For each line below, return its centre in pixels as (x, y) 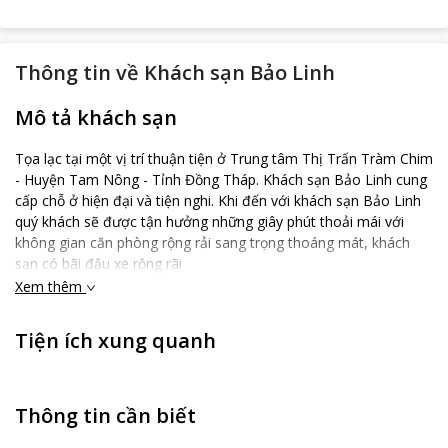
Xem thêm (48, 286)
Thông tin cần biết (105, 415)
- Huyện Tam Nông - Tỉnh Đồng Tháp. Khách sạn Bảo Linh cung (221, 179)
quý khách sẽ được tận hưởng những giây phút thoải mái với (209, 221)
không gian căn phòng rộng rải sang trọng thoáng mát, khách (212, 242)
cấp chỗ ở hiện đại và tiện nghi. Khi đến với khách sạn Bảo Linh (218, 200)
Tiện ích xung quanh (115, 340)
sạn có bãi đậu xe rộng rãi (98, 263)
